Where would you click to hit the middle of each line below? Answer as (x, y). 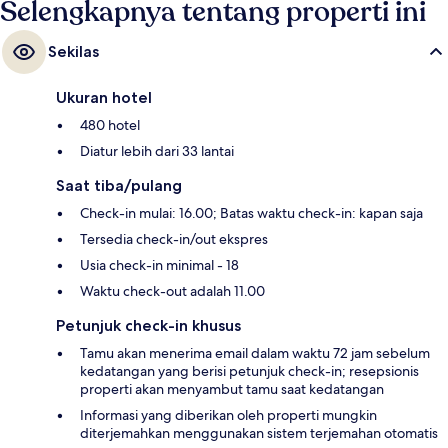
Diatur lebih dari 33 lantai (157, 151)
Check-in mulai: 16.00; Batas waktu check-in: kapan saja (251, 213)
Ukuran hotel (104, 98)
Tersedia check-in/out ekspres (174, 239)
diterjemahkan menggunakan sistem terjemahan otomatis (259, 433)
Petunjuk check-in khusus (148, 326)
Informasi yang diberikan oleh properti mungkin (228, 415)
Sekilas (73, 52)
